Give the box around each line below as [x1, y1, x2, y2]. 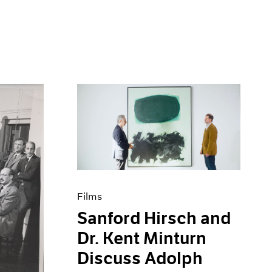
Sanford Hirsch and [77, 208, 231, 229]
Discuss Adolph [77, 248, 203, 270]
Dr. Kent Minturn [77, 228, 207, 250]
